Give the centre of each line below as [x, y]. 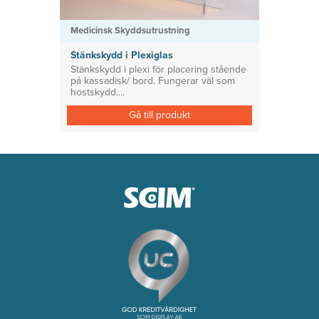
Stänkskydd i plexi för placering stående [158, 69]
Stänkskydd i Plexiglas [122, 55]
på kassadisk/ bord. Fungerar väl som [153, 81]
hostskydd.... [98, 92]
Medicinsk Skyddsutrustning [130, 31]
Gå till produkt [159, 115]
